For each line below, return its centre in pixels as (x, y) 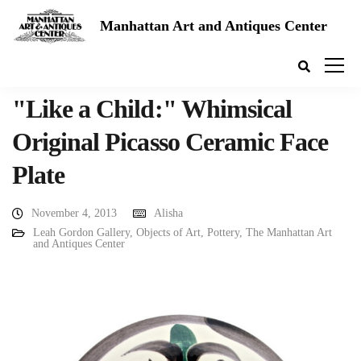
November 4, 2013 (74, 213)
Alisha (168, 213)
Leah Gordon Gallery (81, 232)
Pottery (223, 232)
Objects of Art (168, 232)
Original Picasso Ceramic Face (170, 142)
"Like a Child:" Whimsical (152, 109)
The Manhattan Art (289, 232)
